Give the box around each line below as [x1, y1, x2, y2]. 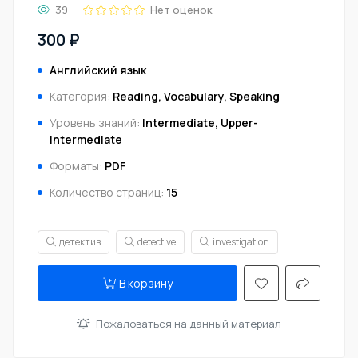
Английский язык [50, 62, 146, 78]
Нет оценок [150, 2, 213, 18]
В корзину [118, 276, 173, 292]
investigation [213, 235, 269, 249]
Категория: [50, 89, 113, 105]
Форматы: [50, 158, 105, 174]
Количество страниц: [50, 185, 166, 201]
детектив [59, 235, 101, 249]
